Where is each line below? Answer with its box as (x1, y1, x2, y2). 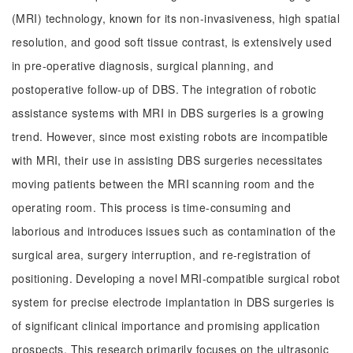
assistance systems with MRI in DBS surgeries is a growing (12, 105, 324, 121)
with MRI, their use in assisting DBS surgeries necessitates (12, 152, 323, 168)
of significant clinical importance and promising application (12, 318, 321, 333)
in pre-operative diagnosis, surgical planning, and (12, 58, 274, 73)
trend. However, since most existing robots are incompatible (12, 128, 329, 144)
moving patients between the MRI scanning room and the (12, 176, 315, 191)
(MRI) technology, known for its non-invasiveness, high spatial (12, 10, 340, 26)
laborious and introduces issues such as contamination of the (12, 223, 336, 239)
